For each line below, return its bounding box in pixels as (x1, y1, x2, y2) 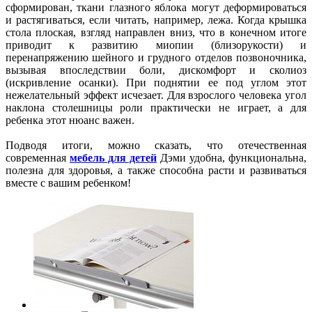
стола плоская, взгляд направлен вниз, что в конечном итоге (6, 26, 306, 38)
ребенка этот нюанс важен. (6, 114, 134, 126)
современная (6, 151, 70, 164)
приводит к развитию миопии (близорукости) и (6, 38, 306, 51)
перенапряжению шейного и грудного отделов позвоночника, (6, 51, 306, 63)
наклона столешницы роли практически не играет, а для (6, 101, 306, 114)
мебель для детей (70, 151, 157, 164)
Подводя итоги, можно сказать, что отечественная (6, 139, 306, 151)
